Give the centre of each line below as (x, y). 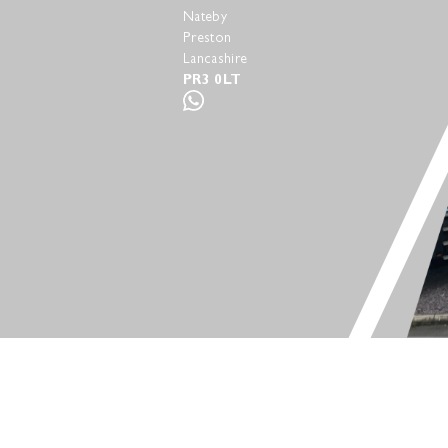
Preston (207, 36)
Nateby (205, 15)
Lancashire (215, 57)
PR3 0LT (212, 78)
